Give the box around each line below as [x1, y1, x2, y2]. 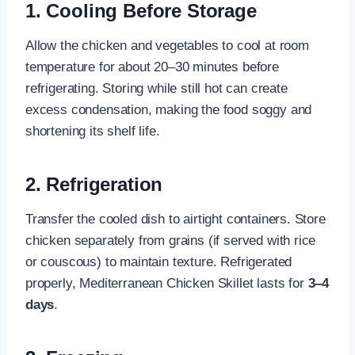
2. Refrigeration [25, 173, 163, 195]
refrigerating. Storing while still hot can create [25, 80, 288, 96]
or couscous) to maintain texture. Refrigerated [25, 254, 292, 269]
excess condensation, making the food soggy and [25, 101, 312, 117]
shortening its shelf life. [25, 123, 160, 139]
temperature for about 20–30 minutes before [25, 59, 279, 74]
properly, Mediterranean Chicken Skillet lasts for [25, 275, 308, 291]
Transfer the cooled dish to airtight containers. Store [25, 211, 326, 227]
